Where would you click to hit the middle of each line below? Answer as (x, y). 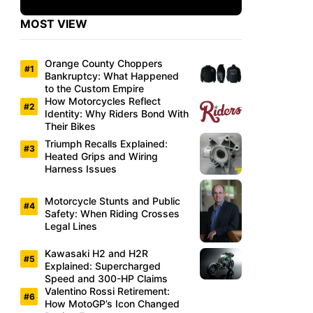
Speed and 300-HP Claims (106, 279)
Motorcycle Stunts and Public (112, 201)
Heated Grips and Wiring (101, 156)
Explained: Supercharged (103, 266)
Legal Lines (71, 226)
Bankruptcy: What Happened (112, 76)
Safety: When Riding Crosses (112, 213)
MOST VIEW (54, 24)
